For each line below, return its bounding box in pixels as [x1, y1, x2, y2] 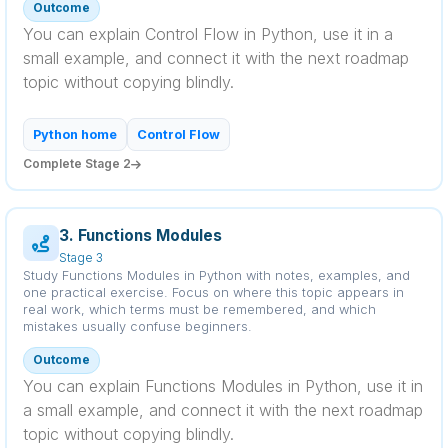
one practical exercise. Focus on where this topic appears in [23, 285, 404, 300]
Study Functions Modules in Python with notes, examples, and [23, 268, 410, 283]
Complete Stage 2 [23, 156, 131, 171]
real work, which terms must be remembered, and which [23, 302, 376, 317]
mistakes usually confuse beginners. [23, 319, 252, 334]
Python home [33, 127, 117, 142]
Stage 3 [59, 250, 103, 265]
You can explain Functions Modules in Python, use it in [23, 376, 423, 396]
